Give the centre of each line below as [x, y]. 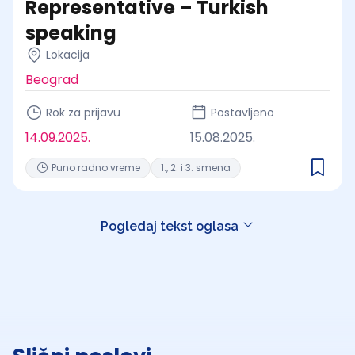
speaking [71, 33]
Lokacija [68, 55]
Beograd [52, 80]
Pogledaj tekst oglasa [171, 226]
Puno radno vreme [96, 168]
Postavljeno [242, 113]
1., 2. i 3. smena [196, 168]
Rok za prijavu [83, 113]
